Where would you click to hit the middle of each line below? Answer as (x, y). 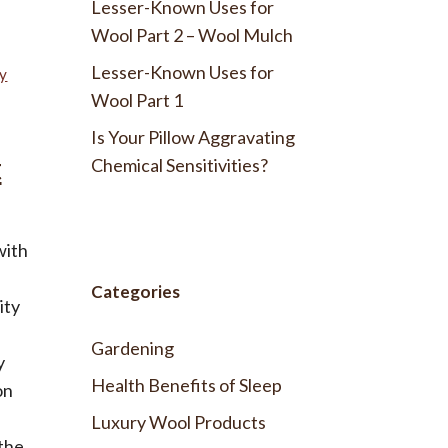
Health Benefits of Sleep (186, 384)
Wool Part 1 (137, 99)
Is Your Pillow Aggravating (193, 136)
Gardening (132, 347)
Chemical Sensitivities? (179, 164)
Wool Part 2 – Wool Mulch (192, 34)
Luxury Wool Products (178, 421)
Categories (135, 291)
